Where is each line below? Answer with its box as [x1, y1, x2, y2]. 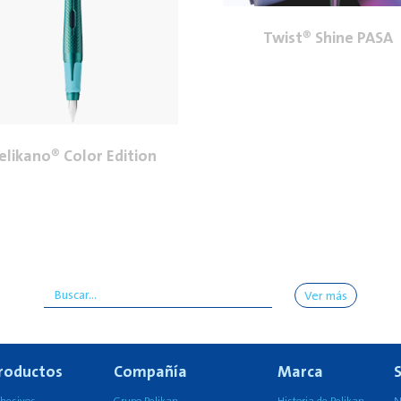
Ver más [304, 289, 347, 303]
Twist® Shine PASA [263, 28, 393, 47]
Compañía [114, 363, 187, 381]
